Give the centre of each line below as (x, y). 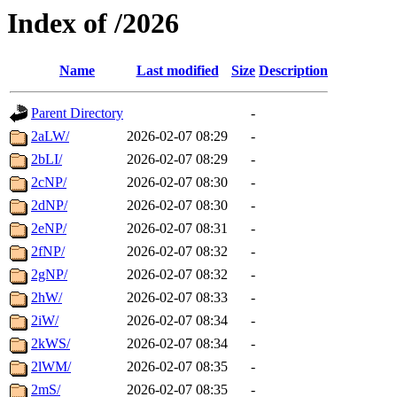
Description (293, 71)
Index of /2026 (93, 23)
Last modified (177, 71)
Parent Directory (77, 113)
